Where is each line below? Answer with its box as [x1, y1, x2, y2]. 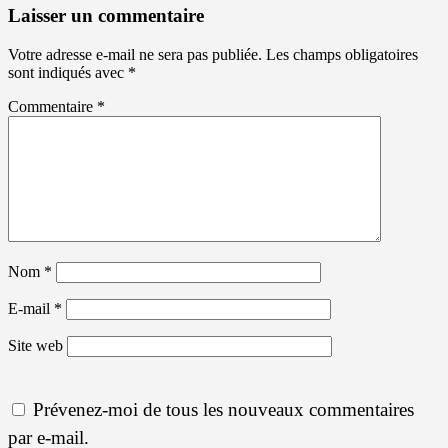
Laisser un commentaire [8, 5, 204, 27]
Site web [8, 337, 63, 355]
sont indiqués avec [8, 64, 128, 82]
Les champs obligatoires [266, 46, 418, 64]
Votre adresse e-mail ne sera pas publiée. [8, 46, 262, 64]
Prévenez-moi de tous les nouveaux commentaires [33, 398, 414, 420]
